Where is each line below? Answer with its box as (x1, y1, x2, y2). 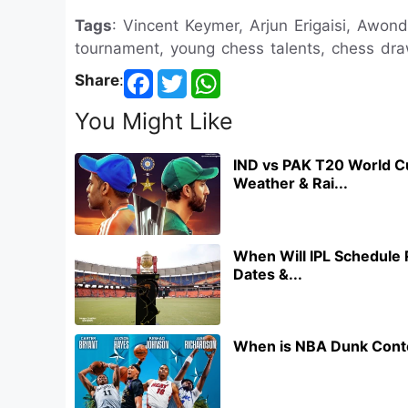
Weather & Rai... (233, 174, 348, 192)
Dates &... (233, 264, 302, 283)
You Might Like (75, 107, 233, 135)
